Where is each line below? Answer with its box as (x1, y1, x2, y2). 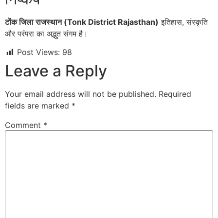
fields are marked (5, 101, 72, 111)
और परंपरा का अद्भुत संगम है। (5, 29, 88, 39)
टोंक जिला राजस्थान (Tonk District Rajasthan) (5, 17, 159, 27)
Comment (5, 120, 43, 130)
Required (159, 89, 191, 99)
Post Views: (17, 47, 60, 57)
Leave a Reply (5, 61, 107, 81)
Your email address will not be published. (5, 89, 156, 99)
